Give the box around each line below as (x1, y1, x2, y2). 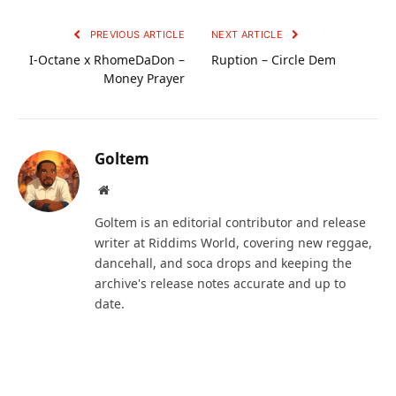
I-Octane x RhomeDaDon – (29, 51, 185, 69)
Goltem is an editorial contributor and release (95, 214, 366, 232)
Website (108, 183, 148, 196)
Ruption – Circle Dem (211, 51, 336, 69)
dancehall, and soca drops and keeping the (95, 255, 352, 272)
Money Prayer (103, 70, 185, 88)
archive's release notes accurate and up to (95, 275, 346, 293)
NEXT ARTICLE (211, 28, 286, 42)
